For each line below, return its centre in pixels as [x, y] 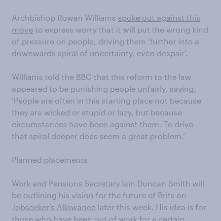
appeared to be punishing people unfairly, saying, [104, 89]
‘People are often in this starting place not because [107, 100]
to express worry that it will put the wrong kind [121, 29]
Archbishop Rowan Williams [65, 18]
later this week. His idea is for [151, 207]
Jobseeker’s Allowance [54, 207]
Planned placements [50, 160]
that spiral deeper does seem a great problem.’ [98, 136]
